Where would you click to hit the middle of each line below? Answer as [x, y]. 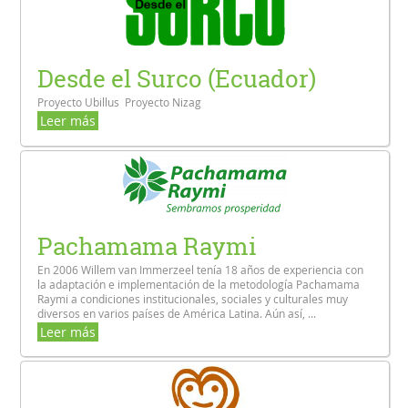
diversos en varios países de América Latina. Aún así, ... [177, 313]
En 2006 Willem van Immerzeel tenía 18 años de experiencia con [201, 269]
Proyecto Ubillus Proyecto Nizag [121, 102]
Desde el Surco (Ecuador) [177, 79]
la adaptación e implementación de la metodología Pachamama [199, 284]
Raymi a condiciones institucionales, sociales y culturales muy [193, 298]
